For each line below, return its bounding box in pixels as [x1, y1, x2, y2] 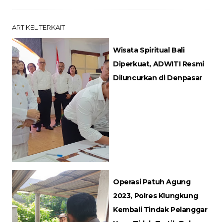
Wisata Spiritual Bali [113, 45, 185, 55]
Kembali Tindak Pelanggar [113, 205, 208, 214]
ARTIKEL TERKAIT [11, 23, 65, 31]
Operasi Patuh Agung [113, 177, 191, 186]
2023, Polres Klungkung [113, 191, 198, 200]
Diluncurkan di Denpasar [113, 73, 202, 82]
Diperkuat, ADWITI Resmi [113, 59, 204, 68]
